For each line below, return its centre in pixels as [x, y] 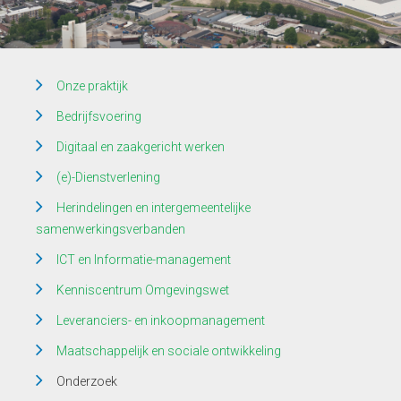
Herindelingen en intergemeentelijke [154, 208]
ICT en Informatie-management [144, 260]
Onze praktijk [92, 86]
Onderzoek [87, 381]
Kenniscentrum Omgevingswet [143, 290]
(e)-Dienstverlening [108, 177]
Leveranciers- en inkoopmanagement [161, 320]
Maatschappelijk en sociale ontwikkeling [169, 351]
